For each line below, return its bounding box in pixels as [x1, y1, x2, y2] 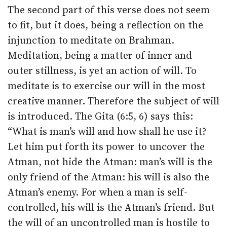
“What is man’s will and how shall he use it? [8, 126, 206, 138]
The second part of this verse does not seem [8, 4, 210, 17]
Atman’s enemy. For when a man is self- [8, 186, 187, 199]
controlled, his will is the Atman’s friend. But [8, 202, 215, 214]
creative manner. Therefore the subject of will [8, 95, 219, 108]
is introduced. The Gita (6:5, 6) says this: [8, 110, 193, 123]
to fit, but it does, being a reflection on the [8, 19, 203, 32]
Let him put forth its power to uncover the [8, 141, 205, 154]
